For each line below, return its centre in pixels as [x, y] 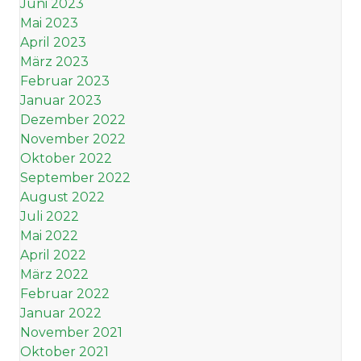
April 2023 [53, 43]
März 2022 [54, 275]
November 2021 [71, 333]
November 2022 [73, 139]
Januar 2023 [61, 101]
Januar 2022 [61, 313]
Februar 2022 [65, 294]
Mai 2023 [49, 23]
